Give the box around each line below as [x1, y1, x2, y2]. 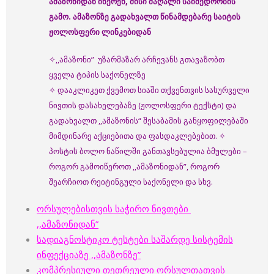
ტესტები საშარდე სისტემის [112, 233, 233, 245]
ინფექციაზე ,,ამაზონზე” [37, 248, 141, 261]
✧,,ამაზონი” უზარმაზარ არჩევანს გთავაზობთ [49, 54, 224, 65]
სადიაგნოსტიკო [37, 233, 112, 245]
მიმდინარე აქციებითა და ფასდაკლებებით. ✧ [49, 130, 226, 141]
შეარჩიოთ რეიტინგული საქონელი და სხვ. [49, 176, 213, 187]
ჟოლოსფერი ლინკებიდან [49, 26, 151, 37]
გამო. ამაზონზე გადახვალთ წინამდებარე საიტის [49, 11, 240, 22]
